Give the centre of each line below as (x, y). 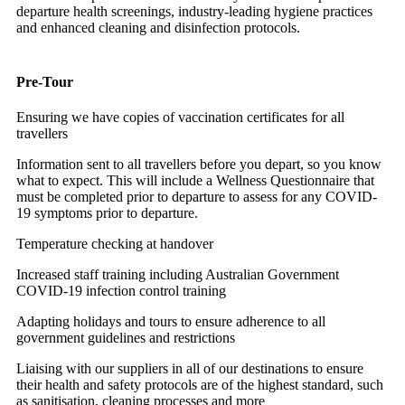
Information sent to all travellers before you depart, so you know (199, 164)
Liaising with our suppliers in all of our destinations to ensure (190, 368)
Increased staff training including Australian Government (178, 274)
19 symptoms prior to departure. (109, 212)
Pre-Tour (45, 81)
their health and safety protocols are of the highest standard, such (200, 384)
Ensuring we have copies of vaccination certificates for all (180, 117)
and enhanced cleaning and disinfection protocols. (158, 28)
